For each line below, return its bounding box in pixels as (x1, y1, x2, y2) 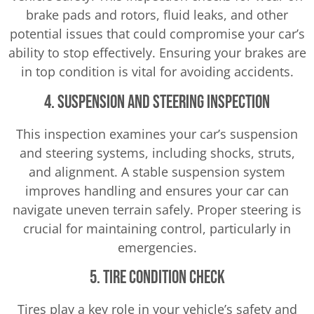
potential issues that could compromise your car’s (9, 25, 305, 43)
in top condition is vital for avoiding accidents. (20, 63, 294, 81)
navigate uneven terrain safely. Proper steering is (13, 200, 301, 218)
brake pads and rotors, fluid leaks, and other (26, 6, 288, 24)
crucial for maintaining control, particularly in (23, 219, 291, 237)
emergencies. (117, 238, 197, 256)
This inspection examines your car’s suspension (16, 125, 298, 142)
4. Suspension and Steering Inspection (44, 91, 270, 114)
